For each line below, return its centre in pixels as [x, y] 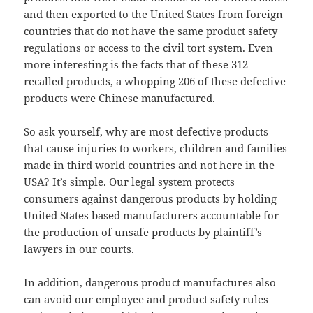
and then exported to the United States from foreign [154, 14]
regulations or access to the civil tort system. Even [149, 48]
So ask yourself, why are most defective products [146, 132]
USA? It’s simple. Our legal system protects [130, 182]
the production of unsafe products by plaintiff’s [143, 232]
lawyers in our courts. [79, 249]
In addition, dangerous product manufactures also [150, 283]
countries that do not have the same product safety [151, 31]
